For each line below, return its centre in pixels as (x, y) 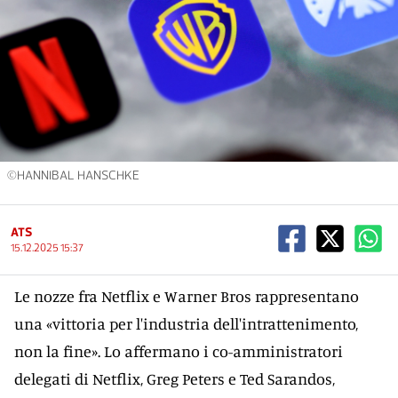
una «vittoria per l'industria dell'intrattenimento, (186, 323)
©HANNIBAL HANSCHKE (73, 175)
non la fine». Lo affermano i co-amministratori (179, 351)
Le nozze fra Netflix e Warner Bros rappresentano (187, 296)
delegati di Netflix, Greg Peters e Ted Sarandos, (175, 378)
